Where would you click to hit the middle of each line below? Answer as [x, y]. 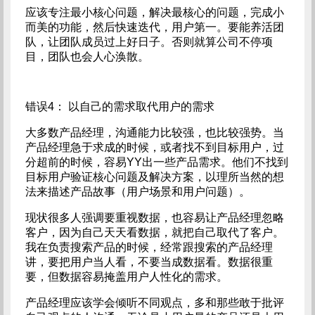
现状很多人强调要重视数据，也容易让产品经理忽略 [154, 218]
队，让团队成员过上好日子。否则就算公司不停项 [149, 42]
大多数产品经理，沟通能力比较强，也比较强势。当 [154, 133]
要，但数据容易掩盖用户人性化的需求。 [126, 277]
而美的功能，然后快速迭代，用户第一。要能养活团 [154, 27]
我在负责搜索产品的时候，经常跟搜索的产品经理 [149, 247]
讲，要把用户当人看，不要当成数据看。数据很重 [149, 262]
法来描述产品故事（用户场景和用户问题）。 [137, 192]
